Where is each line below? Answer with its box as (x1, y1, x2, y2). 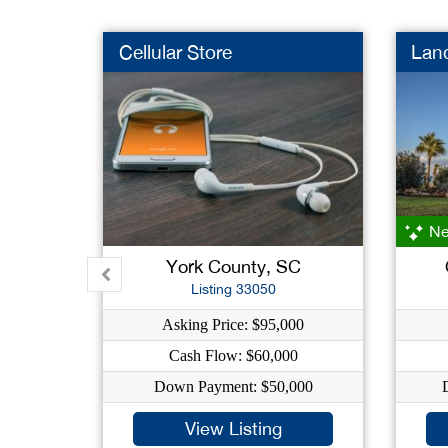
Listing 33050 (190, 281, 276, 297)
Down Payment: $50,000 (153, 378, 313, 395)
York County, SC (165, 256, 301, 277)
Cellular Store (118, 41, 232, 63)
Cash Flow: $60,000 (168, 347, 298, 364)
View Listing (184, 418, 282, 439)
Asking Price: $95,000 (162, 316, 305, 333)
